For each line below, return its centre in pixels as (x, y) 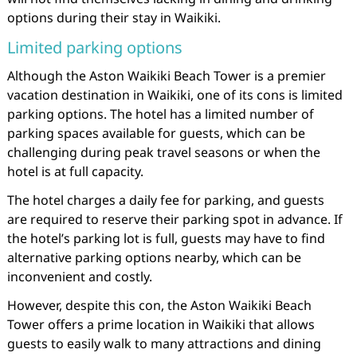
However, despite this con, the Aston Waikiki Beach (159, 305)
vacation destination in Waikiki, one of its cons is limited (175, 95)
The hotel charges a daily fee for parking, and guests (165, 200)
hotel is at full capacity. (75, 171)
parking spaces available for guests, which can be (156, 133)
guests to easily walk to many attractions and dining (164, 343)
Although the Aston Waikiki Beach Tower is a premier (166, 76)
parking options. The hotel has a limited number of (160, 114)
